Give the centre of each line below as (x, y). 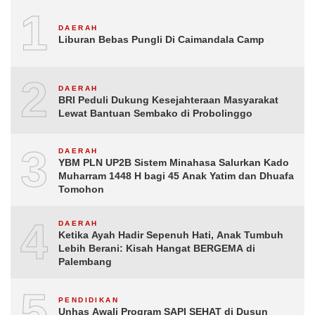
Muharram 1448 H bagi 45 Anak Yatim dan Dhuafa (176, 176)
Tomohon (81, 189)
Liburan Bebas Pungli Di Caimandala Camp (161, 39)
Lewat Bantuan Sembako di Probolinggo (155, 113)
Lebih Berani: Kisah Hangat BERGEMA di (157, 248)
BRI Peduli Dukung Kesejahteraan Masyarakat (168, 99)
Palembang (85, 262)
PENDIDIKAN (89, 300)
